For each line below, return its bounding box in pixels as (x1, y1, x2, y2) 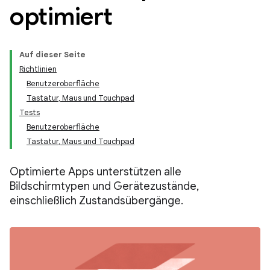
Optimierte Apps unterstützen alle (10, 165, 181, 178)
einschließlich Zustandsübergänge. (10, 194, 183, 207)
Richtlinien (19, 64, 57, 74)
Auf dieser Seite (19, 49, 86, 60)
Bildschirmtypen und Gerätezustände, (10, 180, 199, 193)
